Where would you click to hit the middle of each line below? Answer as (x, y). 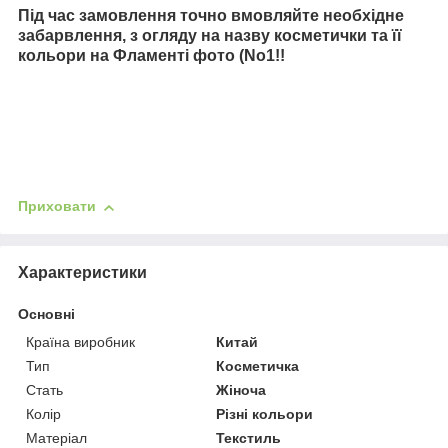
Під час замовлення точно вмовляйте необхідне (211, 16)
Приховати (57, 206)
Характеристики (82, 272)
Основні (46, 313)
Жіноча (241, 389)
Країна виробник (80, 341)
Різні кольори (265, 413)
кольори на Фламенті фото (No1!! (151, 56)
